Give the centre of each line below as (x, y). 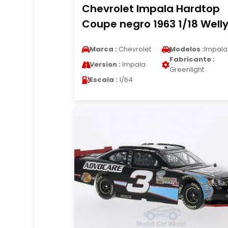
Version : (105, 64)
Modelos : (187, 49)
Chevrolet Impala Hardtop (151, 9)
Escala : (103, 80)
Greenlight (187, 69)
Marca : (103, 49)
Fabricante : (192, 59)
